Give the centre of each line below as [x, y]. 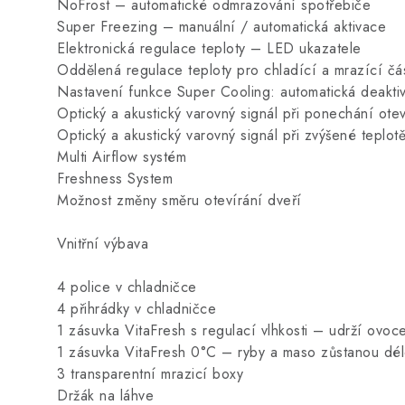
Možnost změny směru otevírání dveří [179, 200]
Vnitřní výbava [103, 244]
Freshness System [115, 179]
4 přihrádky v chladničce [137, 309]
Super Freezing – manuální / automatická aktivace [221, 27]
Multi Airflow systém [122, 157]
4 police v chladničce [127, 287]
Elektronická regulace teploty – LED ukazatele [209, 48]
